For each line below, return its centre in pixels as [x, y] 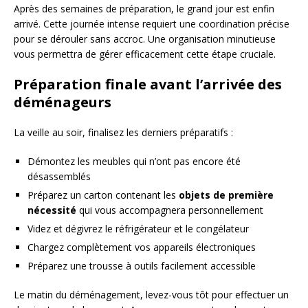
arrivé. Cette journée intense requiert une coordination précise [152, 23]
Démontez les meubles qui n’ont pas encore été [134, 161]
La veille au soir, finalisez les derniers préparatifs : [123, 132]
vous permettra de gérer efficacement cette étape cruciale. [145, 54]
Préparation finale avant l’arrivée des [148, 84]
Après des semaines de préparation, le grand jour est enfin [144, 8]
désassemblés [59, 176]
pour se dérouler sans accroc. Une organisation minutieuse [145, 38]
